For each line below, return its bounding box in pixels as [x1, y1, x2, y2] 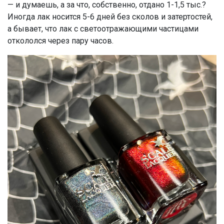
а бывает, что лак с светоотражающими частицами [7, 23, 198, 33]
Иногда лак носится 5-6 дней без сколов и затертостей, [7, 11, 212, 21]
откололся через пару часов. [7, 35, 113, 45]
